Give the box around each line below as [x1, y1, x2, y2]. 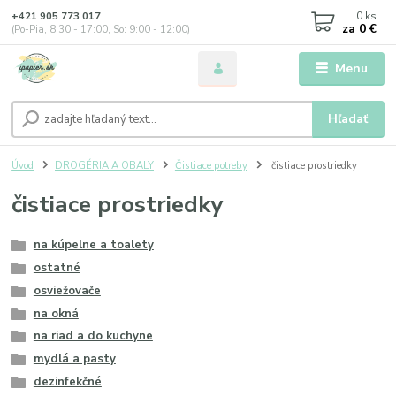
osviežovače [33, 282, 101, 299]
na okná [33, 305, 79, 322]
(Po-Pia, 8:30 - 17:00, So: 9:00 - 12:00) [11, 22, 191, 36]
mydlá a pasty [33, 351, 116, 368]
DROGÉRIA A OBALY [55, 158, 154, 172]
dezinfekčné [33, 373, 102, 390]
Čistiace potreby [174, 158, 247, 172]
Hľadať [328, 110, 369, 127]
